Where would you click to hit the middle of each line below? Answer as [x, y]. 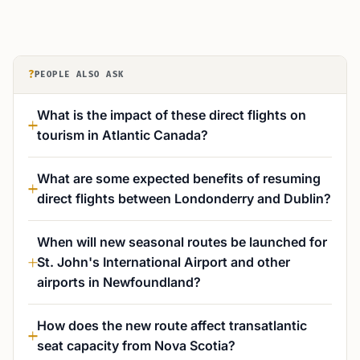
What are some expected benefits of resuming [179, 178]
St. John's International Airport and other [164, 262]
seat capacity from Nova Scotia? [136, 346]
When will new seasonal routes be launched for [182, 242]
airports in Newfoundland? [119, 282]
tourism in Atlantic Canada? [123, 135]
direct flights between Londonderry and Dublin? [184, 198]
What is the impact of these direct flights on [172, 115]
